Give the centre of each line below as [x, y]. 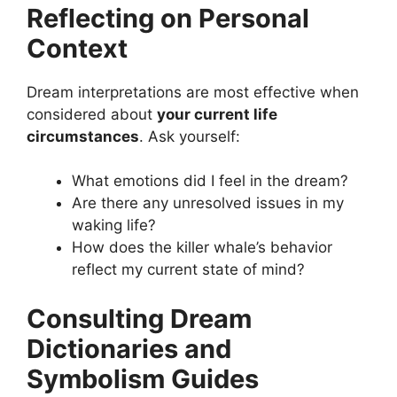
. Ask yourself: [190, 136]
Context [77, 48]
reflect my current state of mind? [188, 270]
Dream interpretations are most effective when [193, 92]
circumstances [83, 136]
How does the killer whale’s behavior [202, 248]
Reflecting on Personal [168, 18]
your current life [217, 114]
